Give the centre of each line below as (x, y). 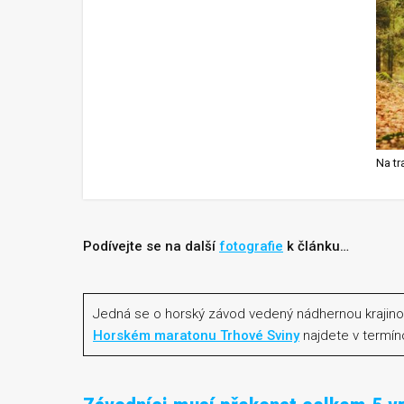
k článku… (316, 246)
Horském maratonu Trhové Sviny (196, 335)
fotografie (251, 246)
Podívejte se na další (151, 246)
